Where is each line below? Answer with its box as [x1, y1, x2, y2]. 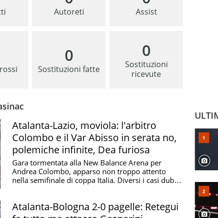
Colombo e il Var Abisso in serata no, [12, 131, 177, 145]
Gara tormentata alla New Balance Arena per [12, 158, 162, 168]
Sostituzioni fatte [38, 64, 100, 75]
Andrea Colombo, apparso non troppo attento [12, 166, 166, 177]
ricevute [131, 69, 162, 80]
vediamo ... [12, 184, 49, 194]
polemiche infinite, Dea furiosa [12, 143, 150, 157]
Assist [135, 6, 157, 18]
